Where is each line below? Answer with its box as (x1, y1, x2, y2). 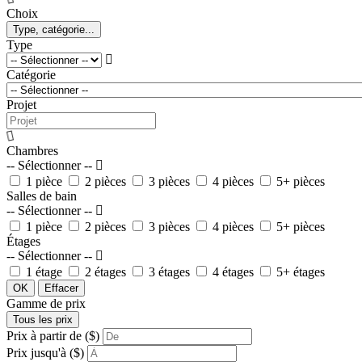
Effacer (44, 281, 78, 294)
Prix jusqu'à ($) (6, 345, 84, 360)
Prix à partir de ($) (6, 328, 99, 343)
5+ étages (276, 264, 325, 279)
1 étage (26, 264, 62, 279)
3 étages (149, 264, 190, 279)
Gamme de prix (6, 296, 86, 310)
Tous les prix (13, 313, 73, 326)
